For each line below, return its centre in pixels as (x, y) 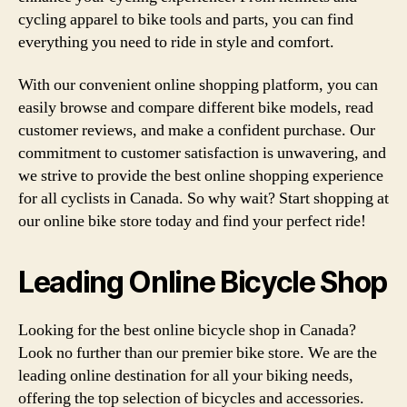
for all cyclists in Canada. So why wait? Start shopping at (203, 199)
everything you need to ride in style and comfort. (176, 42)
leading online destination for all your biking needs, (186, 376)
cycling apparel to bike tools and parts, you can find (186, 19)
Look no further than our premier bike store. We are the (198, 353)
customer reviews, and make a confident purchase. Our (197, 130)
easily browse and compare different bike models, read (196, 108)
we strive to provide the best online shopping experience (201, 176)
